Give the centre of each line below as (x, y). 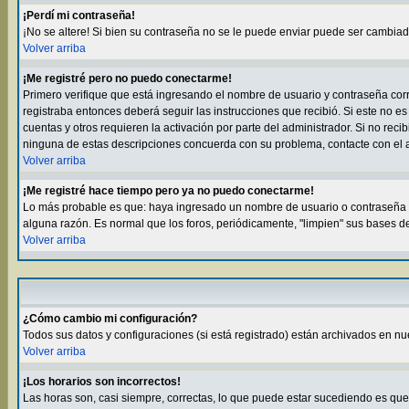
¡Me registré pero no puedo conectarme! (127, 79)
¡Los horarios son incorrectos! (102, 382)
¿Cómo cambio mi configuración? (110, 319)
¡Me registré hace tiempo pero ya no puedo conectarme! (168, 191)
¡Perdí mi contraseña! (79, 16)
